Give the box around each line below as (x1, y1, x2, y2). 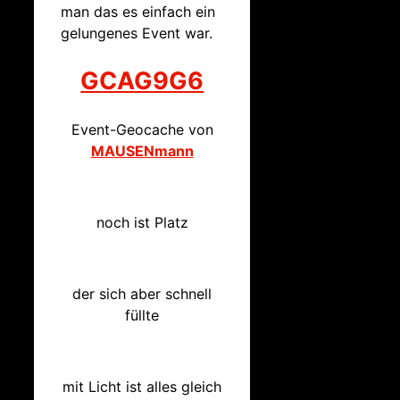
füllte (125, 306, 160, 325)
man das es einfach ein (61, 2, 215, 21)
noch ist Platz (96, 213, 188, 232)
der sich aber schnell (72, 285, 212, 304)
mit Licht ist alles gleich (62, 378, 222, 396)
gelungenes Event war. (61, 23, 212, 42)
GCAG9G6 (80, 66, 204, 96)
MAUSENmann (90, 142, 194, 161)
